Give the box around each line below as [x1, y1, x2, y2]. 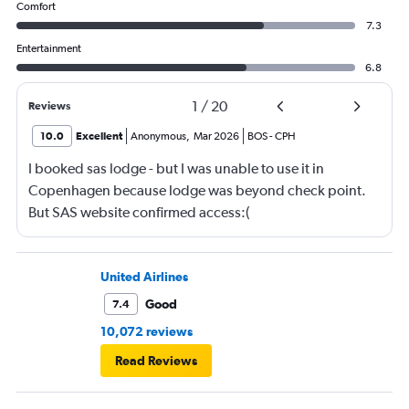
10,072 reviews [100, 324, 193, 340]
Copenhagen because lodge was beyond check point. [28, 182, 366, 200]
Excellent [76, 130, 122, 143]
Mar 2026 [194, 130, 239, 143]
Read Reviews [115, 353, 197, 369]
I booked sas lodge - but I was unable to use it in [28, 160, 324, 178]
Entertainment [16, 42, 81, 56]
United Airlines [100, 269, 188, 285]
